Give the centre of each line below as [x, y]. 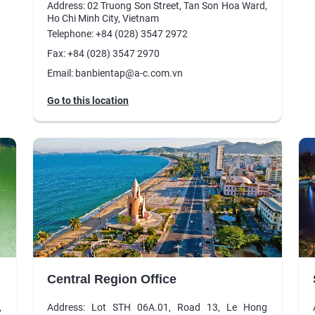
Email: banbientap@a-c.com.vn [115, 73]
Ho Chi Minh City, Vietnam [103, 18]
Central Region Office [111, 279]
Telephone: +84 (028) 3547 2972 [117, 33]
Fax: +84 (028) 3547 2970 [103, 53]
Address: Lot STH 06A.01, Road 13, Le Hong [157, 307]
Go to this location [88, 100]
